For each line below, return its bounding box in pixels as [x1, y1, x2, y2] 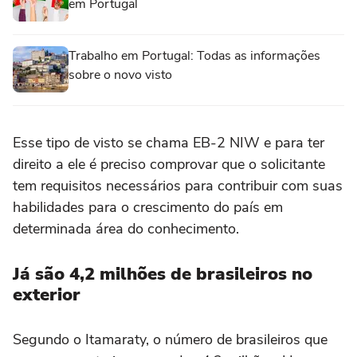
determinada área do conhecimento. [13, 219, 239, 239]
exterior [13, 283, 80, 308]
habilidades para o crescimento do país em [13, 198, 283, 218]
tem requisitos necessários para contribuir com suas [13, 176, 343, 196]
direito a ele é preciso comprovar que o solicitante [13, 155, 325, 175]
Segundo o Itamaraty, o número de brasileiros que [13, 330, 328, 350]
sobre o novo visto [69, 66, 172, 84]
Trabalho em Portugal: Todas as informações [69, 47, 320, 65]
